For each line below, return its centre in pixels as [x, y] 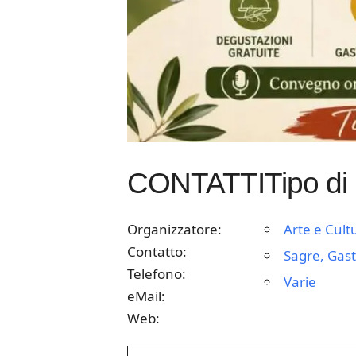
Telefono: [156, 273]
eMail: [146, 296]
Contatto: [157, 251]
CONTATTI [195, 183]
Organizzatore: [174, 229]
